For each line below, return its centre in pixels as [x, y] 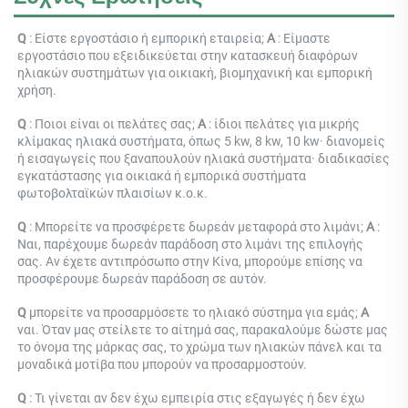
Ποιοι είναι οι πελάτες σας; [116, 124]
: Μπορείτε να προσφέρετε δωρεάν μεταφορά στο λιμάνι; [198, 227]
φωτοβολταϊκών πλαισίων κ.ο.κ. [114, 194]
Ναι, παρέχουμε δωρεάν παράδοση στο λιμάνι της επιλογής [190, 245]
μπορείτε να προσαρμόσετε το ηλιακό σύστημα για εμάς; [195, 313]
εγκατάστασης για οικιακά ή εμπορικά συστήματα [162, 176]
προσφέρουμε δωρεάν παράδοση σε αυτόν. [143, 279]
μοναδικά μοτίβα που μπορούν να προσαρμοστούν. [163, 365]
